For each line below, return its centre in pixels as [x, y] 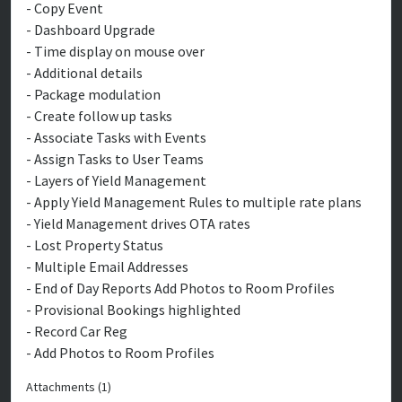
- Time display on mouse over [115, 51]
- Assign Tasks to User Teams [116, 159]
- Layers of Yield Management [116, 180]
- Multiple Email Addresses [109, 267]
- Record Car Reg [78, 331]
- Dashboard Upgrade [91, 30]
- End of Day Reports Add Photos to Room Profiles [180, 288]
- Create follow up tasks [100, 116]
